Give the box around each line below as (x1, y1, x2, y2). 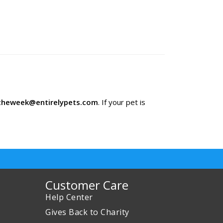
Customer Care (45, 177, 128, 193)
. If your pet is (98, 97, 145, 107)
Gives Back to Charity (45, 207, 129, 218)
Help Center (45, 192, 93, 203)
